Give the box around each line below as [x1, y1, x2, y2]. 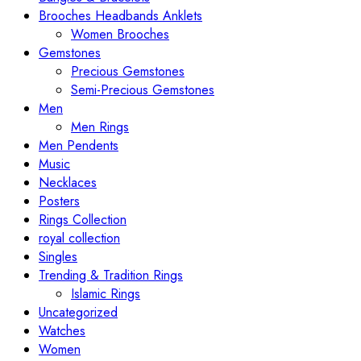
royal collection [39, 228, 120, 247]
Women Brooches [71, 24, 169, 44]
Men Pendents [39, 135, 118, 155]
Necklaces [39, 172, 97, 192]
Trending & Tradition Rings [39, 265, 183, 284]
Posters [39, 191, 80, 210]
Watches [39, 321, 85, 340]
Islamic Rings [71, 284, 140, 303]
